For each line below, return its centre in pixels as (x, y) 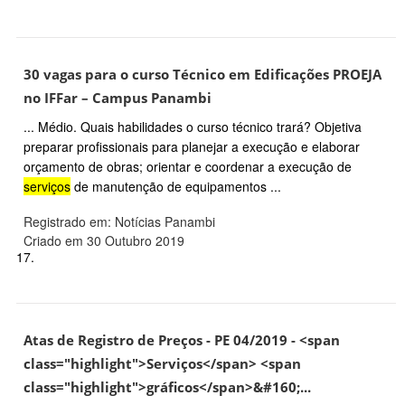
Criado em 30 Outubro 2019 (104, 240)
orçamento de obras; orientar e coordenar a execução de (188, 166)
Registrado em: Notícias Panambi (119, 221)
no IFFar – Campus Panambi (118, 99)
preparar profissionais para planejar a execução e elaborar (192, 146)
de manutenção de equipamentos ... (176, 186)
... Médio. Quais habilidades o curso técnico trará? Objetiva (193, 126)
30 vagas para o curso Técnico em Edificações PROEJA (202, 75)
